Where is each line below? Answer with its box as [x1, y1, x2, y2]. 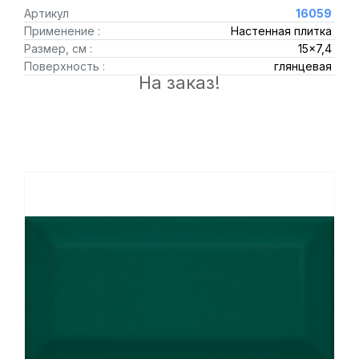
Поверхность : [24, 59, 105, 73]
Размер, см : [24, 42, 92, 55]
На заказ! [139, 72, 220, 93]
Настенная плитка [230, 24, 332, 38]
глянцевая [273, 59, 332, 73]
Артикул [24, 6, 69, 20]
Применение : [24, 24, 100, 38]
